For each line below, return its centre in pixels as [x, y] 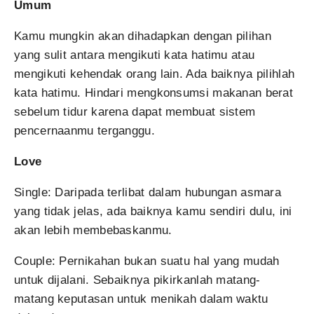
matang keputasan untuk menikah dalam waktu [141, 299]
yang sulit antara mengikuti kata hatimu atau [135, 55]
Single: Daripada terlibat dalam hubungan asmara [148, 192]
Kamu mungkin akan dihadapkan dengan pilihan [143, 36]
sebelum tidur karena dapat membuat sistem [135, 112]
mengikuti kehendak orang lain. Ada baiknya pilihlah [155, 74]
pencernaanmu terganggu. [84, 131]
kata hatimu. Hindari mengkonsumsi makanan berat [154, 93]
